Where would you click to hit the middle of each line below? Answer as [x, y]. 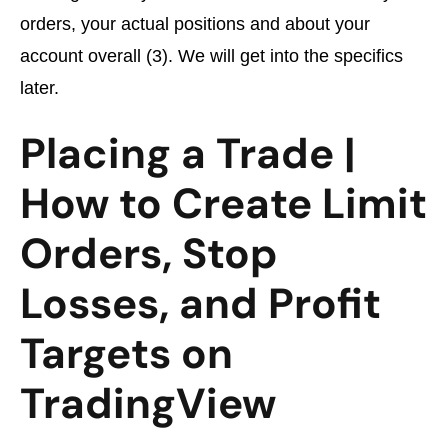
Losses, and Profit [200, 303]
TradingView [148, 403]
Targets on [126, 353]
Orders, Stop [149, 253]
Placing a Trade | [187, 153]
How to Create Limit [223, 203]
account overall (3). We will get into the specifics [211, 55]
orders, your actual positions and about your [195, 23]
